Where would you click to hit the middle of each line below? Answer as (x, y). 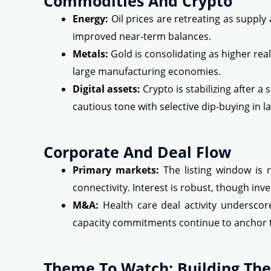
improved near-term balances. (142, 37)
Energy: (90, 19)
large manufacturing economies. (147, 72)
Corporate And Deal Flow (137, 152)
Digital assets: (107, 89)
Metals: (90, 54)
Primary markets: (116, 170)
